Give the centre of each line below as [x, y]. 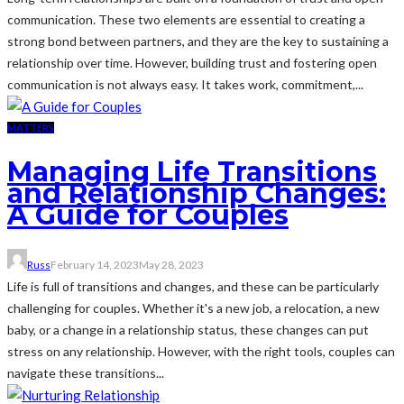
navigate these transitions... [86, 372]
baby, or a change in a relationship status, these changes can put [188, 329]
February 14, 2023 [95, 264]
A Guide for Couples [148, 215]
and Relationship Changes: [197, 193]
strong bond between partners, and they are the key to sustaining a [198, 41]
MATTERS [31, 127]
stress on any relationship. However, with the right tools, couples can [201, 351]
